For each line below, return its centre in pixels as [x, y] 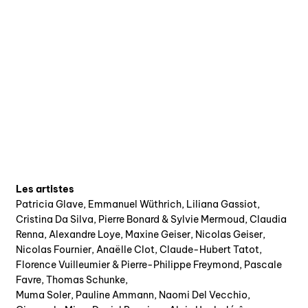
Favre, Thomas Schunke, [71, 279]
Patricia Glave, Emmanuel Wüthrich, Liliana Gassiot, [137, 204]
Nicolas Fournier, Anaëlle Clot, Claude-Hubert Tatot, [139, 249]
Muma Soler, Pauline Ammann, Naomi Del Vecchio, [133, 295]
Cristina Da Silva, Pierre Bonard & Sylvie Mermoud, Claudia [151, 219]
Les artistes [45, 189]
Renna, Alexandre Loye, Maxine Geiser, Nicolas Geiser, [140, 234]
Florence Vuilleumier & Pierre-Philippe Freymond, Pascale [148, 264]
